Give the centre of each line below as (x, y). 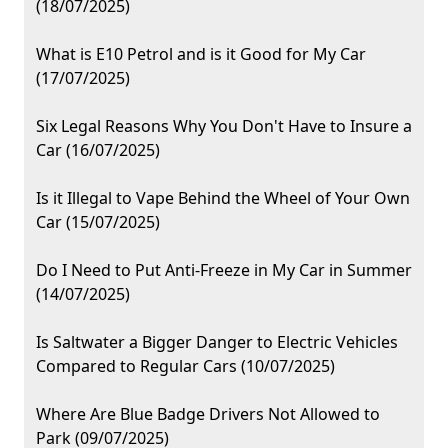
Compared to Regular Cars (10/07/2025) (185, 366)
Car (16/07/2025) (98, 150)
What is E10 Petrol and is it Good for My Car (201, 54)
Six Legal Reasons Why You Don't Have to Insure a (224, 126)
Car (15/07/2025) (98, 222)
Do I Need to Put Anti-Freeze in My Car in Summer (224, 270)
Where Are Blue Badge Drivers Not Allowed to (208, 414)
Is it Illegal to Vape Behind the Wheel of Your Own (223, 198)
